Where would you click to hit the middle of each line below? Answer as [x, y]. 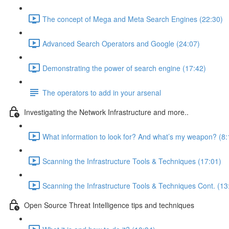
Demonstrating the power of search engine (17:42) [124, 68]
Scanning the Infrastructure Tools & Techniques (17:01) [132, 161]
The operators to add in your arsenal [102, 92]
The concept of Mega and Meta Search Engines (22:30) [133, 19]
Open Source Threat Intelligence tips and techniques [109, 205]
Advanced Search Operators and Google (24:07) [121, 43]
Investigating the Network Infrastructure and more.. [106, 112]
